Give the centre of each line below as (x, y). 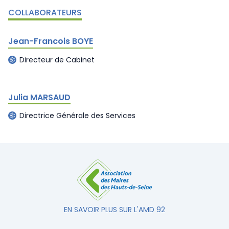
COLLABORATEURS (45, 13)
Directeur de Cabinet (57, 60)
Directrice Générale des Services (77, 116)
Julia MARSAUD (39, 97)
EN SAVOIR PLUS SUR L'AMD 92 (114, 210)
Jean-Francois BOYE (51, 41)
